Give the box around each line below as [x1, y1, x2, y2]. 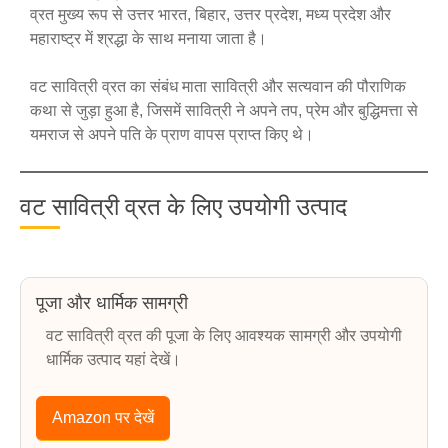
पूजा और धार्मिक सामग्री [36, 293, 188, 313]
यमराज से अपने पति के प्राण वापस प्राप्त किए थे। [30, 126, 314, 143]
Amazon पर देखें [52, 409, 154, 426]
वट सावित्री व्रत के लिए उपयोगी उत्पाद [20, 194, 347, 220]
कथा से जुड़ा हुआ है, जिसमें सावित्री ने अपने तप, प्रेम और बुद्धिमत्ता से [30, 102, 418, 119]
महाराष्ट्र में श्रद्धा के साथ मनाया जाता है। [30, 30, 267, 47]
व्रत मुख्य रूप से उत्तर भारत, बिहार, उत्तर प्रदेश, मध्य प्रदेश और [30, 6, 391, 23]
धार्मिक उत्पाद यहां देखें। [46, 351, 181, 368]
